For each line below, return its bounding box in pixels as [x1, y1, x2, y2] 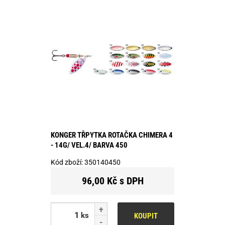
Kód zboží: [51, 158, 84, 166]
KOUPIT [134, 211, 158, 220]
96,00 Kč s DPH [81, 174, 144, 187]
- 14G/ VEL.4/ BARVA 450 [51, 140, 128, 150]
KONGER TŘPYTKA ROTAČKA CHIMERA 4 [51, 130, 173, 140]
